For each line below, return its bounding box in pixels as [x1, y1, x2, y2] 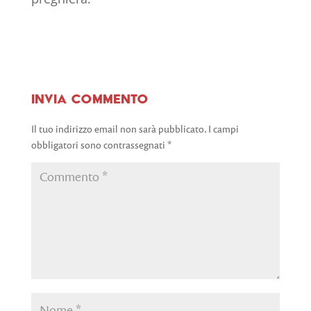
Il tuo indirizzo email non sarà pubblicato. [31, 122, 206, 136]
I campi [208, 122, 239, 136]
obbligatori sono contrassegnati [31, 138, 167, 152]
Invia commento [31, 91, 149, 108]
